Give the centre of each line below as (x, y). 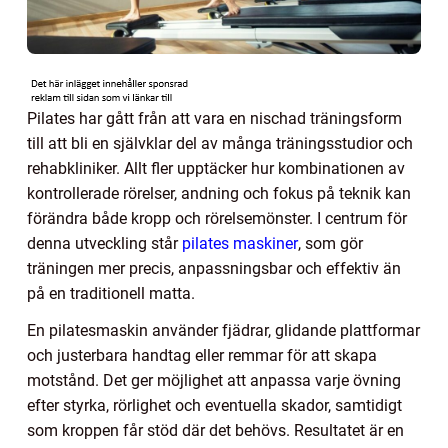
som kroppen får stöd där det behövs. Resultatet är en (215, 430)
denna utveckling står (104, 243)
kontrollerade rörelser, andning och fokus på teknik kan (219, 193)
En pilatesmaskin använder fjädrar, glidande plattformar (223, 330)
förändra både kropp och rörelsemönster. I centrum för (217, 218)
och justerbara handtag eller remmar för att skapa (202, 355)
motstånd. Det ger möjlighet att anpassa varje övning (214, 380)
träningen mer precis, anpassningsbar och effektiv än (214, 268)
